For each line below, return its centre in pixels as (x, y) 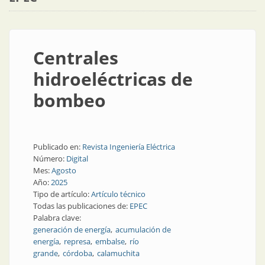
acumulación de (143, 230)
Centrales (76, 58)
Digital (77, 159)
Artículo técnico (118, 194)
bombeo (70, 100)
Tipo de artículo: (62, 194)
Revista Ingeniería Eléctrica (129, 147)
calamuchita (118, 253)
